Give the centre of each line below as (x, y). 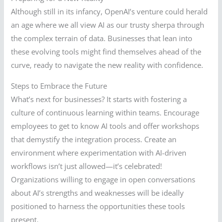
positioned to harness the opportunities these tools (98, 206)
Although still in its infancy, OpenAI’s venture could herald (110, 12)
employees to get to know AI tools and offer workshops (105, 126)
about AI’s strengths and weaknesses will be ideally (98, 193)
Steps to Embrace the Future (59, 85)
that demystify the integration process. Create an (94, 139)
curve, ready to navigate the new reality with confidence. (107, 65)
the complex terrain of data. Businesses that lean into (102, 38)
